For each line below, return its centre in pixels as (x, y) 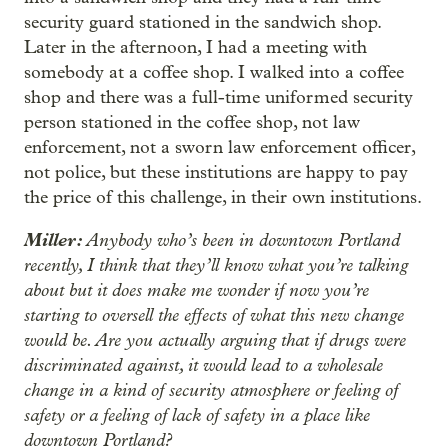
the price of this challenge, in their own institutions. (223, 197)
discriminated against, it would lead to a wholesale (203, 365)
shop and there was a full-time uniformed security (218, 97)
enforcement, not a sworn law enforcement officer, (219, 147)
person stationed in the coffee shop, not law (192, 122)
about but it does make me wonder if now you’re (196, 290)
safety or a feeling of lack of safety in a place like (197, 415)
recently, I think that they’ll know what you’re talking (216, 265)
